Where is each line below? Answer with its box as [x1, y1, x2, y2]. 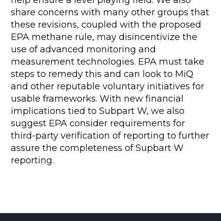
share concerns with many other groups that [11, 7, 210, 18]
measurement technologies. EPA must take [11, 56, 205, 67]
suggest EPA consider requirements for [11, 118, 185, 129]
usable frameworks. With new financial [11, 93, 184, 104]
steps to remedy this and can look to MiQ [11, 69, 194, 79]
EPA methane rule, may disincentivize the [11, 32, 198, 42]
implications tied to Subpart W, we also [11, 106, 185, 116]
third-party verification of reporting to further [11, 130, 210, 141]
